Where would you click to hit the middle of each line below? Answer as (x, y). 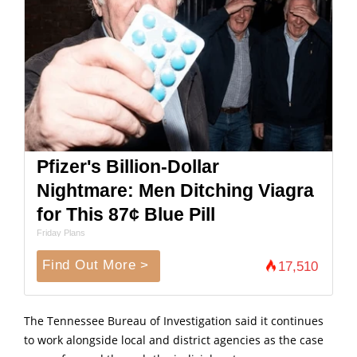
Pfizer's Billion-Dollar (128, 166)
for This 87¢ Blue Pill (126, 214)
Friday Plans (61, 232)
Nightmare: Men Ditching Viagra (176, 190)
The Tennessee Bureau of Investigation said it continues (174, 321)
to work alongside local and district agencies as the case (174, 340)
